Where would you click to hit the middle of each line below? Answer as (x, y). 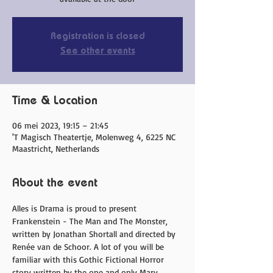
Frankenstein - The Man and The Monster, (91, 221)
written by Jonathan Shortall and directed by (95, 234)
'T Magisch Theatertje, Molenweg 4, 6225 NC (94, 137)
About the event (55, 184)
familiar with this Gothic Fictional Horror (89, 259)
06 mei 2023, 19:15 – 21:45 (60, 125)
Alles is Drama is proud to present (76, 208)
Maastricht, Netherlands (56, 148)
